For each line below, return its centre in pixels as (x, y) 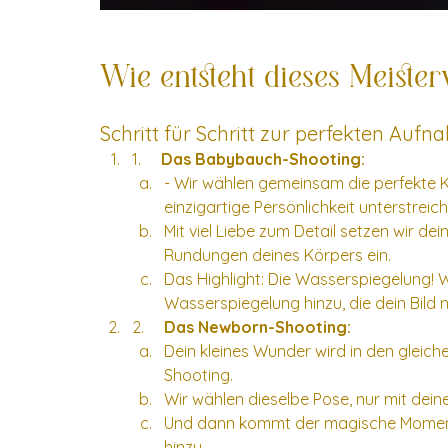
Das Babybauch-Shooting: (263, 158)
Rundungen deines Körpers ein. (277, 254)
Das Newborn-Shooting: (257, 326)
